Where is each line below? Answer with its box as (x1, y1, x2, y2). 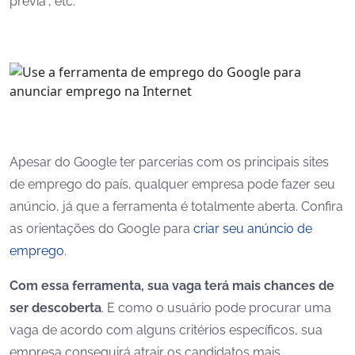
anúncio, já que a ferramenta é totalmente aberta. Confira (10, 199, 343, 214)
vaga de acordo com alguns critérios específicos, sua (10, 323, 323, 338)
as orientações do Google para (10, 221, 193, 236)
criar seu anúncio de (193, 221, 312, 236)
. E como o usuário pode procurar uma (101, 300, 331, 315)
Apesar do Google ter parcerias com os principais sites (10, 155, 329, 170)
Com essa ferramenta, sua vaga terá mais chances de (10, 278, 334, 293)
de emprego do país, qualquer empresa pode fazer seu (10, 177, 335, 192)
